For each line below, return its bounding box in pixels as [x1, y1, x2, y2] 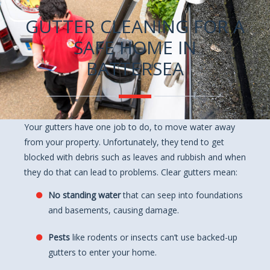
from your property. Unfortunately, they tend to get [24, 136, 224, 148]
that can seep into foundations [123, 189, 243, 201]
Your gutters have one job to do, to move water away [24, 121, 235, 133]
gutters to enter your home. [48, 246, 157, 258]
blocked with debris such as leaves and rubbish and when [24, 151, 246, 163]
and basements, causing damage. [48, 204, 179, 216]
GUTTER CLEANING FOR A [25, 14, 245, 39]
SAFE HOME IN [74, 35, 196, 60]
